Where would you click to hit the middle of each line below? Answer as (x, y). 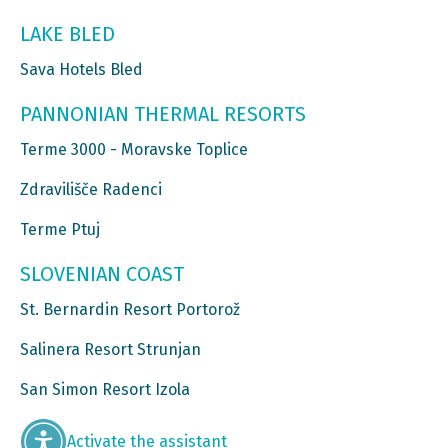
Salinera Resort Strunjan (110, 350)
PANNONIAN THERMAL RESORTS (163, 114)
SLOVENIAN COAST (102, 274)
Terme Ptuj (60, 230)
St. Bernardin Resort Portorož (130, 310)
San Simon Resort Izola (105, 390)
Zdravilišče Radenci (91, 190)
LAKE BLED (67, 34)
